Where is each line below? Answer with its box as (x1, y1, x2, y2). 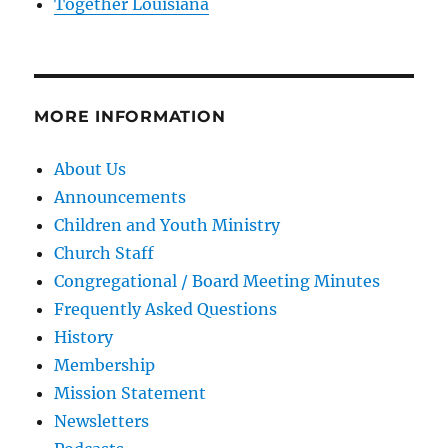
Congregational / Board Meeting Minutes (54, 270, 381, 291)
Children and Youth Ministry (54, 214, 281, 235)
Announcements (54, 186, 187, 207)
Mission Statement (54, 382, 207, 403)
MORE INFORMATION (34, 106, 226, 126)
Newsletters (54, 410, 150, 431)
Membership (54, 354, 156, 375)
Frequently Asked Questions (54, 298, 278, 319)
